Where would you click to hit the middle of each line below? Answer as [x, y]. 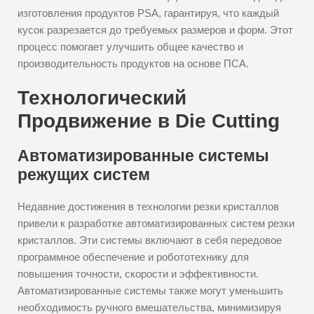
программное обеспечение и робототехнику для [133, 257]
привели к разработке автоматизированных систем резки [156, 223]
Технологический [102, 98]
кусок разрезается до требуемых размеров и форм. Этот [155, 30]
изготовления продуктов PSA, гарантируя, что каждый [148, 13]
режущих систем [84, 175]
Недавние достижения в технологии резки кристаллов [148, 206]
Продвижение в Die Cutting [149, 121]
